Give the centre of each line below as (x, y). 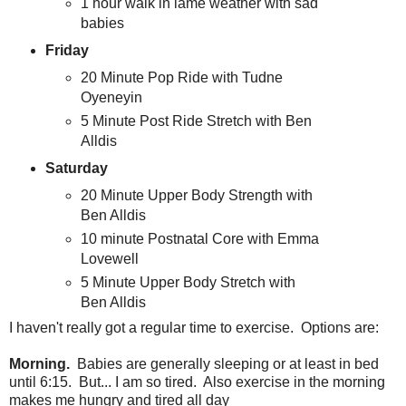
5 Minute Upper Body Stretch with (188, 282)
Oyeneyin (112, 97)
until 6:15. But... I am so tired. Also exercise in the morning (197, 382)
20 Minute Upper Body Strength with (197, 195)
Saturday (76, 168)
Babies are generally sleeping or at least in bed (224, 364)
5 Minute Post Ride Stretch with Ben (197, 121)
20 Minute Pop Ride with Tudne (182, 77)
